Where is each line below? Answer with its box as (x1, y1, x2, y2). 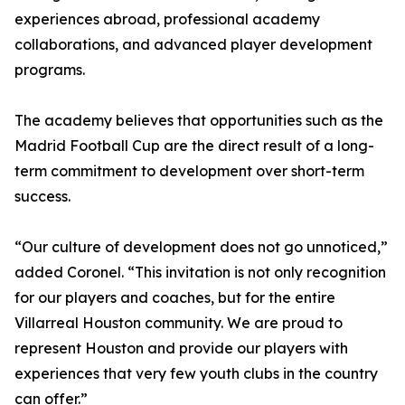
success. (14, 187, 71, 206)
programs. (14, 61, 85, 80)
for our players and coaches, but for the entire (14, 288, 335, 307)
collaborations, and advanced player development (14, 35, 372, 54)
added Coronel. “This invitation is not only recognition (14, 263, 386, 282)
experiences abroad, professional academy (14, 10, 320, 29)
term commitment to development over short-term (14, 162, 364, 181)
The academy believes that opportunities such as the (14, 111, 383, 130)
